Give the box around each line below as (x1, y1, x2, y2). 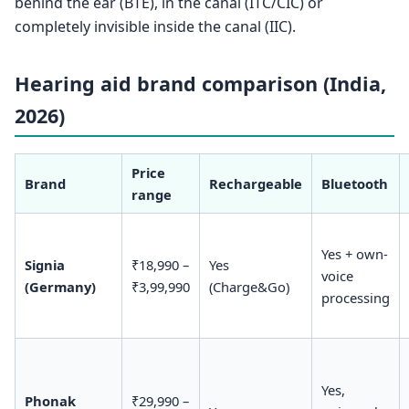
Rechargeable (208, 174, 302, 194)
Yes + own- (320, 245, 388, 264)
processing (320, 288, 390, 308)
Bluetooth (320, 174, 388, 194)
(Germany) (24, 278, 96, 297)
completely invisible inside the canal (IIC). (15, 16, 296, 37)
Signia (24, 256, 65, 275)
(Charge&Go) (208, 278, 289, 297)
